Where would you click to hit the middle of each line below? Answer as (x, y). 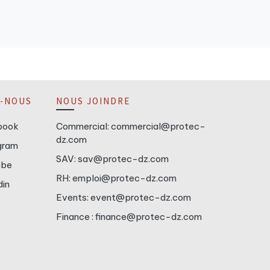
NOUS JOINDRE (93, 101)
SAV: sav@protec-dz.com (113, 159)
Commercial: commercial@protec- (131, 126)
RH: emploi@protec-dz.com (118, 178)
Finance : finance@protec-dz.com (129, 216)
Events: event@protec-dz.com (125, 197)
